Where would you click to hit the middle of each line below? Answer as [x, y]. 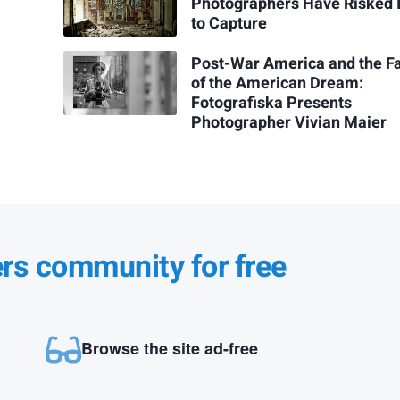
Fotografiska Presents [272, 103]
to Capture [229, 24]
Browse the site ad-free [169, 349]
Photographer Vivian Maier [289, 122]
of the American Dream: [278, 83]
